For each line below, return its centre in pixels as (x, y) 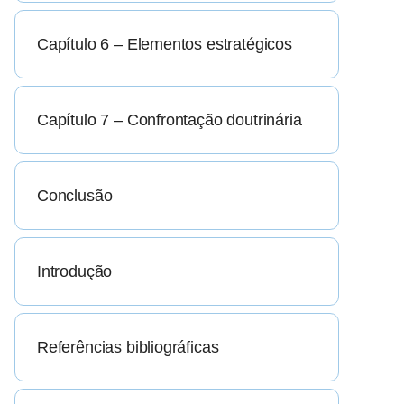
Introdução (75, 272)
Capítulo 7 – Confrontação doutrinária (170, 120)
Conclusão (75, 196)
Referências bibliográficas (128, 348)
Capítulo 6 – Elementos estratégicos (165, 45)
